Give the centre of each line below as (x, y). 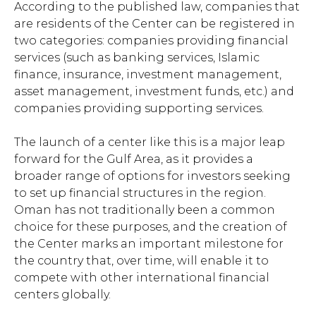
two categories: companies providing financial (151, 41)
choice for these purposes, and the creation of (151, 227)
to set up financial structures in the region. (140, 193)
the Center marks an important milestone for (149, 244)
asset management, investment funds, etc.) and (154, 92)
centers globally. (62, 295)
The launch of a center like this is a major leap (150, 142)
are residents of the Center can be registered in (154, 24)
